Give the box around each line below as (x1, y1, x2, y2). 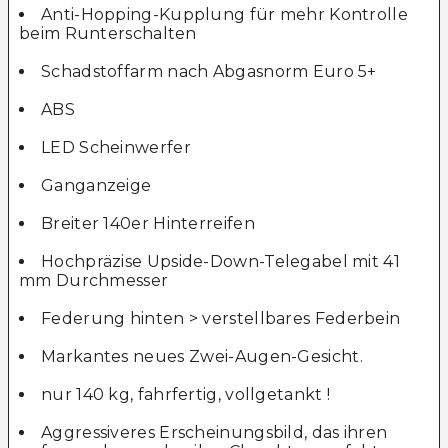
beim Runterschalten (19, 24, 197, 44)
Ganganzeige (41, 176, 152, 196)
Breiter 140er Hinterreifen (41, 214, 255, 234)
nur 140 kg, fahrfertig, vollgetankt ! (41, 385, 331, 405)
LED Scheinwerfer (41, 138, 191, 158)
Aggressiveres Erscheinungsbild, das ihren (41, 423, 388, 443)
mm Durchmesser (19, 271, 169, 291)
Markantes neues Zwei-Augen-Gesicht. (41, 347, 364, 367)
